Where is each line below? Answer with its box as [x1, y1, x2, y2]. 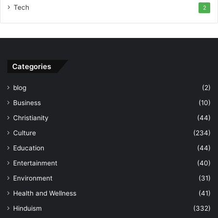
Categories [12, 61, 51, 71]
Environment [13, 174, 53, 182]
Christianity [13, 113, 49, 122]
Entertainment [13, 159, 57, 167]
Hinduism [13, 204, 42, 212]
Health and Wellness [13, 189, 76, 197]
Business [13, 98, 41, 107]
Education [13, 144, 44, 152]
